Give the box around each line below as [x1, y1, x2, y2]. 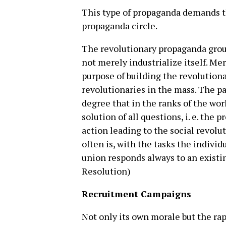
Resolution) [82, 164, 131, 177]
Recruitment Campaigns [82, 187, 191, 200]
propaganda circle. [82, 19, 157, 32]
